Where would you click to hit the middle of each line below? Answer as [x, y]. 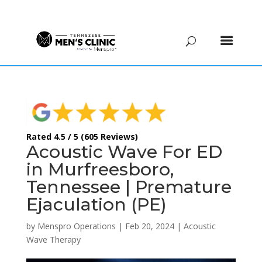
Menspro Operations [76, 226]
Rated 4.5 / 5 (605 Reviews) [82, 136]
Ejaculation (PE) [96, 204]
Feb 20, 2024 [149, 226]
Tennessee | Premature [129, 187]
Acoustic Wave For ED [124, 151]
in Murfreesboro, [100, 169]
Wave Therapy [53, 239]
